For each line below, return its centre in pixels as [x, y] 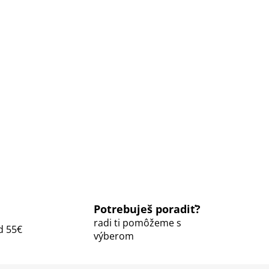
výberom [113, 236]
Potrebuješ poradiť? [147, 209]
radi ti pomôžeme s [137, 223]
